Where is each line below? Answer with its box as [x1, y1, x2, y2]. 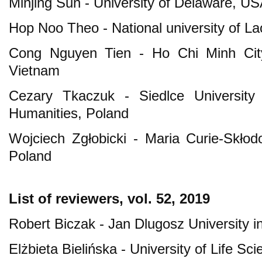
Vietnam [9, 62, 60, 78]
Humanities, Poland [9, 105, 129, 121]
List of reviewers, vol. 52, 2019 [9, 190, 210, 206]
